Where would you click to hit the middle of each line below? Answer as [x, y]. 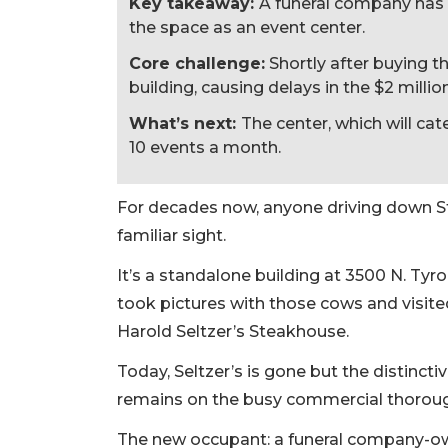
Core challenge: [197, 64]
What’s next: [185, 124]
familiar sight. [171, 236]
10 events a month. [205, 148]
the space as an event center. [247, 28]
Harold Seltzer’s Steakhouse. [233, 332]
